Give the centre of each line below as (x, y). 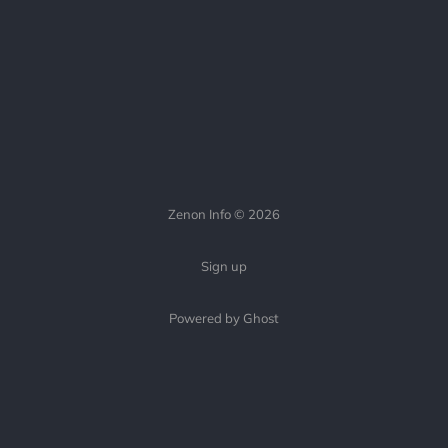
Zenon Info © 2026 (224, 214)
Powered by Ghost (224, 318)
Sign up (224, 266)
